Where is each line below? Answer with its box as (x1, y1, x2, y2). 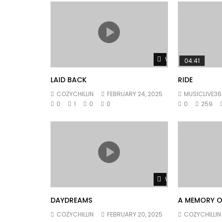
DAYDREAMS (51, 195, 92, 205)
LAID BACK (51, 75, 87, 85)
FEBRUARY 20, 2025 (107, 210, 163, 219)
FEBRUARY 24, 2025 (107, 90, 163, 99)
